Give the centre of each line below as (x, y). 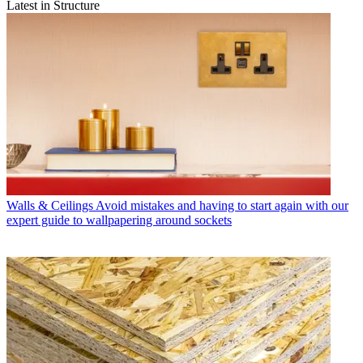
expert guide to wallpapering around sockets (119, 220)
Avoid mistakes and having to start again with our (222, 205)
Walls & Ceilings (50, 205)
